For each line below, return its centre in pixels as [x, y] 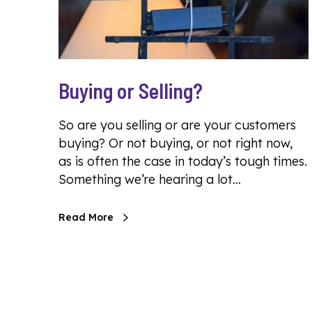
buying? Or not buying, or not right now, [175, 143]
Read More [86, 217]
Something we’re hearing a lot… [150, 179]
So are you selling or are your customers [177, 125]
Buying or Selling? [131, 91]
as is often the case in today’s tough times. [183, 161]
